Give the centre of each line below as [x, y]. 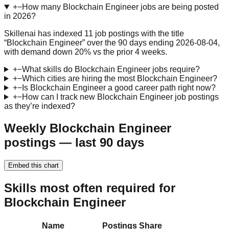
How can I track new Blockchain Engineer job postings [120, 97]
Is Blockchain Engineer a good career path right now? [119, 88]
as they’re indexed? [40, 106]
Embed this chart [33, 165]
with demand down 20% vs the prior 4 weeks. [86, 52]
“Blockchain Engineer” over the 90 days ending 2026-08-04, [112, 43]
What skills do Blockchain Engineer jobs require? [111, 70]
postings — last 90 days [74, 142]
